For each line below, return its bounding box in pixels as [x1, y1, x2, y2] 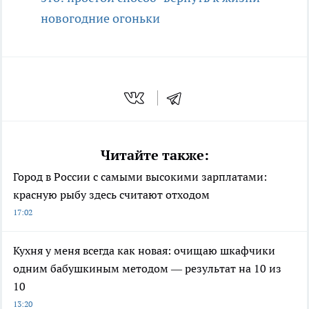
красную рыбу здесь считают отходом [13, 188, 210, 202]
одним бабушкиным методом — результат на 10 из [13, 261, 281, 276]
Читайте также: [100, 146, 209, 165]
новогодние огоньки [41, 10, 160, 26]
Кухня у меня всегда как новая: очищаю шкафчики [13, 243, 275, 258]
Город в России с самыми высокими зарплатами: [13, 170, 267, 184]
